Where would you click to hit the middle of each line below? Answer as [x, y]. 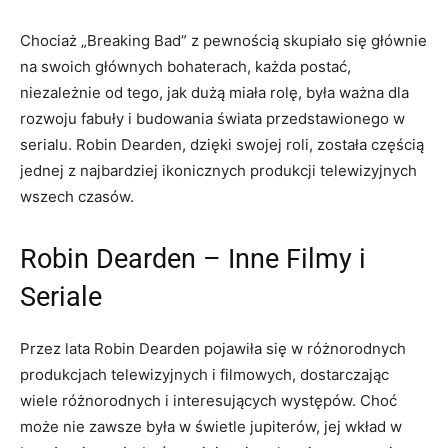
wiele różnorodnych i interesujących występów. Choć [208, 401]
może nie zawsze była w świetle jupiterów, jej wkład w [211, 427]
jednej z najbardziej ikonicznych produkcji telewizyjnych [218, 171]
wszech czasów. [77, 197]
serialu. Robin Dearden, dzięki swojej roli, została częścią [222, 145]
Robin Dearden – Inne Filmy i [193, 259]
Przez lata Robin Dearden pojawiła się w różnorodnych [213, 349]
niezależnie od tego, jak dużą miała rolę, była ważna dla [214, 93]
